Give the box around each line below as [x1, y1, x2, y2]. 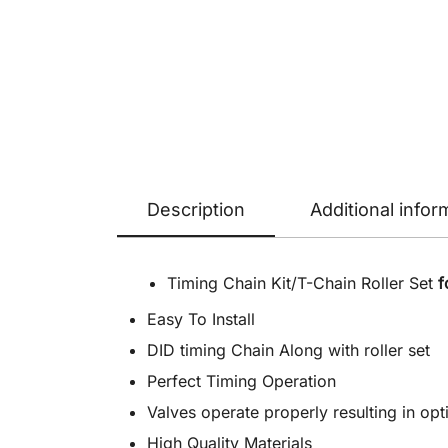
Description [147, 199, 245, 221]
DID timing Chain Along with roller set [147, 340, 430, 361]
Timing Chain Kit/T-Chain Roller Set [167, 273, 438, 294]
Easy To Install [147, 309, 255, 330]
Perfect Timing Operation [147, 371, 336, 392]
